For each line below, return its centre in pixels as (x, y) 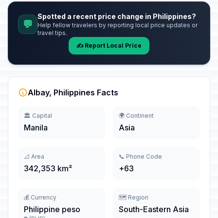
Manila (36, 127)
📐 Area (34, 156)
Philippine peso (52, 209)
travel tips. (52, 33)
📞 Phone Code (140, 156)
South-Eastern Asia (154, 209)
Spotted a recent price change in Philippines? (117, 16)
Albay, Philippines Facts (73, 92)
